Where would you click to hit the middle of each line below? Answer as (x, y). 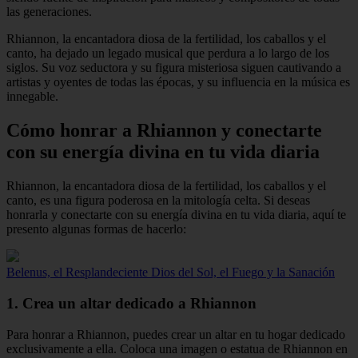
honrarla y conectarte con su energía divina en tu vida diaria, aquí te (176, 215)
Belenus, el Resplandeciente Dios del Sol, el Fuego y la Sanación (171, 272)
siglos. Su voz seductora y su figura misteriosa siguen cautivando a (174, 68)
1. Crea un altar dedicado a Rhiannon (131, 303)
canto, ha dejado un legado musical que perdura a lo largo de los (168, 54)
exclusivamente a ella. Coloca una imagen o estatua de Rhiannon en (177, 348)
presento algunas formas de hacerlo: (96, 229)
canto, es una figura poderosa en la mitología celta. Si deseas (158, 201)
